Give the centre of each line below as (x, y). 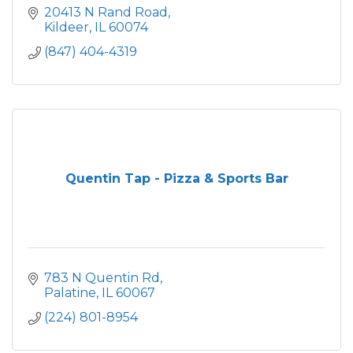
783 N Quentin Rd (102, 278)
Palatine (70, 293)
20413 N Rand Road (106, 12)
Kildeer (67, 27)
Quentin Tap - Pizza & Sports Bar (176, 178)
